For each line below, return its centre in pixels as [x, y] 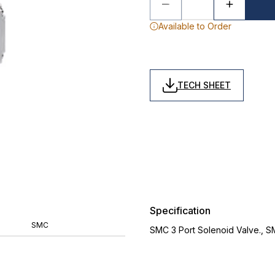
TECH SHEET [204, 85]
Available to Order [195, 26]
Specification [180, 211]
